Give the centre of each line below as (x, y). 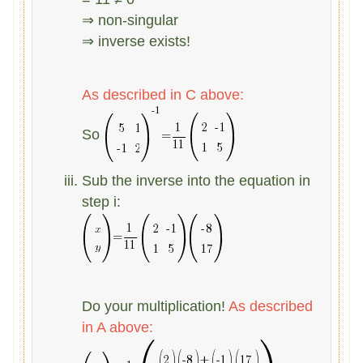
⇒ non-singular (130, 21)
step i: (102, 202)
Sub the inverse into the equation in (196, 181)
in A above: (118, 328)
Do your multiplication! (156, 307)
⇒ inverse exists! (137, 42)
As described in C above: (163, 95)
